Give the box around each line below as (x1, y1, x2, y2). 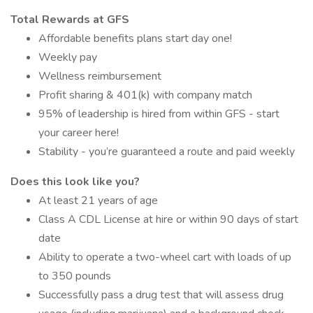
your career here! (38, 125, 119, 140)
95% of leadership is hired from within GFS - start (38, 106, 279, 122)
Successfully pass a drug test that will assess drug (38, 287, 284, 303)
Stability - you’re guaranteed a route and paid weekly (38, 144, 295, 159)
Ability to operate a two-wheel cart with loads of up (38, 249, 291, 265)
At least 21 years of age (38, 193, 158, 208)
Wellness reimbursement (38, 68, 161, 84)
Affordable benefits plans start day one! (38, 31, 232, 46)
